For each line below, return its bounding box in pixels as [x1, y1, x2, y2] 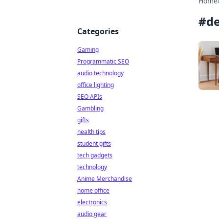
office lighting [77, 81, 114, 89]
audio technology [77, 69, 124, 77]
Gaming [77, 45, 99, 54]
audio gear [77, 210, 107, 218]
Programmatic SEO [77, 57, 129, 66]
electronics [77, 198, 107, 206]
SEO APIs [77, 92, 102, 101]
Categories [77, 26, 119, 37]
